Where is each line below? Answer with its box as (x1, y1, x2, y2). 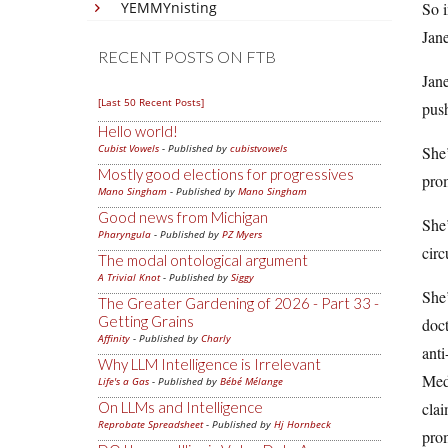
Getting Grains (98, 312, 194, 330)
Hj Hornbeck (274, 417, 331, 431)
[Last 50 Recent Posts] (98, 95, 204, 109)
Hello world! (98, 122, 178, 140)
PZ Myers (222, 227, 262, 241)
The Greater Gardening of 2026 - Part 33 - (98, 294, 379, 312)
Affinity (98, 331, 130, 345)
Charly (201, 331, 231, 345)
